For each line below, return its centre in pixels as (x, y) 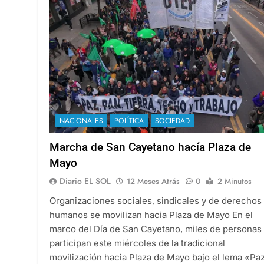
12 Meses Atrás (153, 181)
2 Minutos (235, 181)
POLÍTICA (129, 121)
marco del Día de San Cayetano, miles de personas (156, 229)
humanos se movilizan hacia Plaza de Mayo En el (151, 214)
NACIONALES (81, 121)
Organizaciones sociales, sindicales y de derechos (156, 200)
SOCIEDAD (172, 121)
